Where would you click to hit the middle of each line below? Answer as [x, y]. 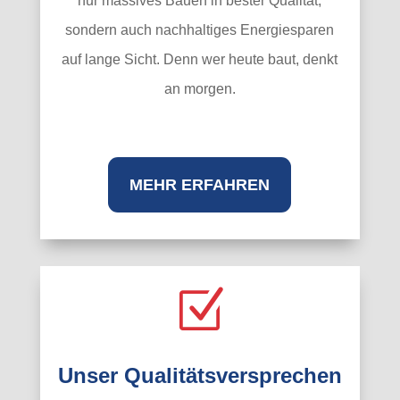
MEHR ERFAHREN [200, 184]
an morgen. [200, 88]
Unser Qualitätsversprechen [200, 375]
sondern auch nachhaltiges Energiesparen [200, 29]
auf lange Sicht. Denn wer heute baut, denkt [200, 59]
